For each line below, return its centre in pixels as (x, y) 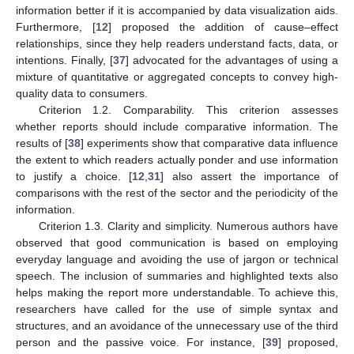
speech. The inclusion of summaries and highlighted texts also (177, 276)
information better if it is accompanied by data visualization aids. (177, 11)
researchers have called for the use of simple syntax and (177, 309)
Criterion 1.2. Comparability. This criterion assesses (188, 110)
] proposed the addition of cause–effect (223, 27)
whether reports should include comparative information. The (177, 127)
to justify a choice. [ (74, 177)
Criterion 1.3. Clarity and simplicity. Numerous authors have (188, 226)
